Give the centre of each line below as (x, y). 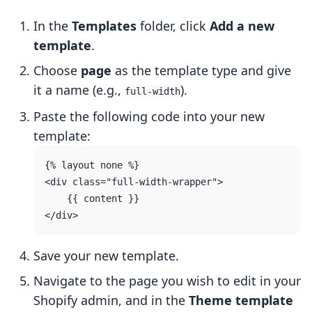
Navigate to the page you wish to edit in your (167, 281)
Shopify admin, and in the (111, 301)
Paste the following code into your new (149, 117)
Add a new (242, 26)
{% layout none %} (92, 165)
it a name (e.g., (79, 90)
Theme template (241, 301)
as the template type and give (201, 71)
